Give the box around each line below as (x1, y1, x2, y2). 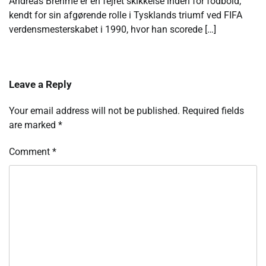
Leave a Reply (9, 78, 72, 91)
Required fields (182, 105, 244, 117)
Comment (9, 146, 52, 158)
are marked (9, 119, 58, 131)
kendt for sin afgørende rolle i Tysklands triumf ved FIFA (9, 9, 242, 21)
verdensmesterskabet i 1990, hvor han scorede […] (9, 24, 216, 36)
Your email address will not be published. (9, 105, 180, 117)
